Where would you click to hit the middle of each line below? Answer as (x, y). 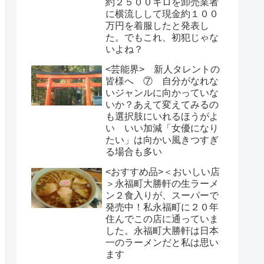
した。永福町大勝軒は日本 (162, 230)
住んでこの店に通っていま (162, 219)
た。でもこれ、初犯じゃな (162, 37)
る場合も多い (134, 151)
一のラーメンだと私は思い (162, 242)
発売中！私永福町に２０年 (162, 207)
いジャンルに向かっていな (162, 93)
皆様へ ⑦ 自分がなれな (162, 81)
